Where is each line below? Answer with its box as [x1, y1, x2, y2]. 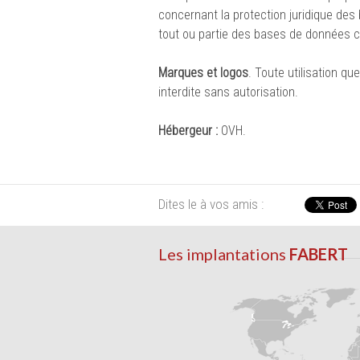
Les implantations [158, 244, 289, 264]
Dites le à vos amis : [158, 196, 264, 213]
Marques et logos [158, 65, 248, 81]
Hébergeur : [158, 123, 221, 139]
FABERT [289, 244, 348, 264]
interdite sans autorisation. [158, 84, 298, 100]
